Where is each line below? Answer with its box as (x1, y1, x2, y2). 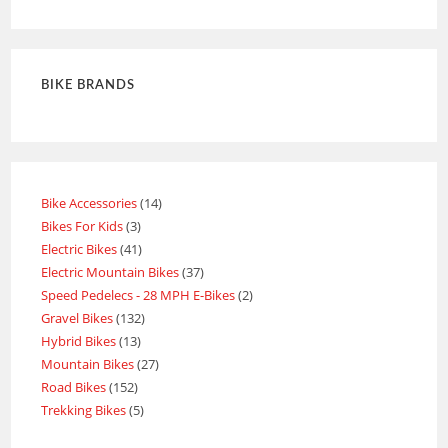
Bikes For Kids (41, 217, 124, 236)
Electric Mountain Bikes (41, 263, 180, 282)
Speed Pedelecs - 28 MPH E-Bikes (41, 286, 236, 305)
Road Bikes (41, 378, 107, 397)
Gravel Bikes (41, 309, 114, 328)
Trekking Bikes (41, 401, 127, 420)
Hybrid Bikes (41, 332, 117, 351)
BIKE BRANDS (41, 79, 136, 93)
